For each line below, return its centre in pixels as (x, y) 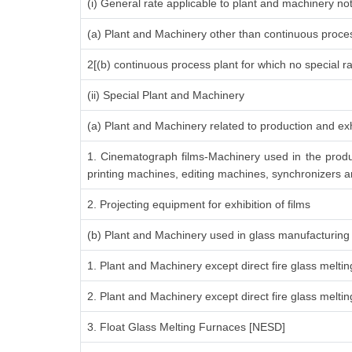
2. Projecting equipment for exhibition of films (199, 204)
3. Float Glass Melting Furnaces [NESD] (186, 327)
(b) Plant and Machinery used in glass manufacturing (218, 235)
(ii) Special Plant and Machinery (166, 95)
